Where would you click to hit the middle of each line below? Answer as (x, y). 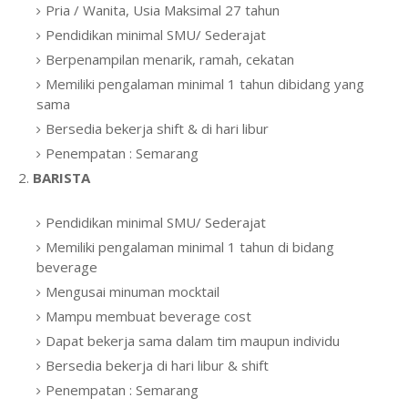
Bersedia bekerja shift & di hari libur (157, 128)
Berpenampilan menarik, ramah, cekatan (170, 59)
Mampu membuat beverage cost (148, 316)
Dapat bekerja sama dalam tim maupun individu (193, 341)
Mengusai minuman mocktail (133, 291)
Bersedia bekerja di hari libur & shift (157, 365)
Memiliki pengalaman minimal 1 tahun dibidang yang (205, 84)
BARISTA (61, 178)
